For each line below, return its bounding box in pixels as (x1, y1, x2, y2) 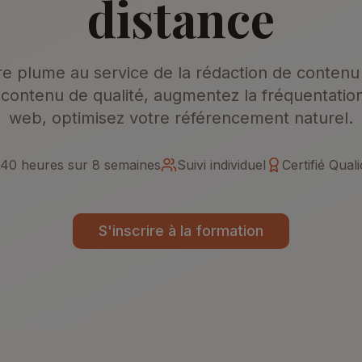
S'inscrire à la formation (99, 222, 263, 239)
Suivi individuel (177, 157, 266, 173)
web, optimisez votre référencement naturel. (9, 108, 353, 128)
